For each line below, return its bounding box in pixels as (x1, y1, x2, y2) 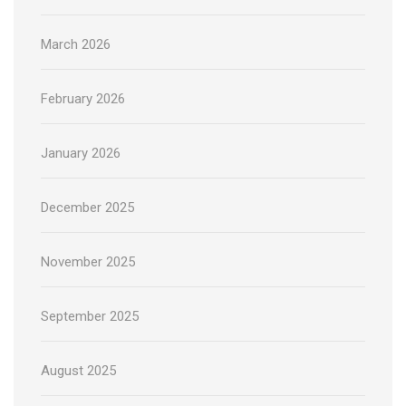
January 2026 (41, 144, 121, 161)
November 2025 (41, 253, 135, 270)
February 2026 (41, 90, 125, 107)
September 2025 (41, 307, 139, 324)
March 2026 (41, 35, 111, 53)
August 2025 (41, 362, 116, 379)
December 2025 (41, 198, 134, 216)
